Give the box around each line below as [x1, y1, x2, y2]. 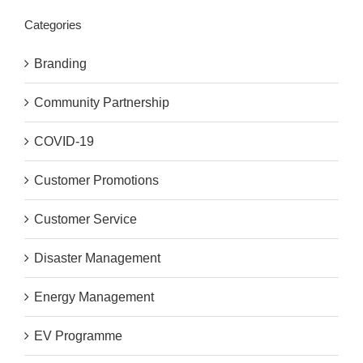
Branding [34, 57, 87, 71]
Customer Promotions [34, 173, 159, 188]
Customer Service [34, 212, 137, 227]
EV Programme [34, 329, 122, 344]
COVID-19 [34, 135, 94, 149]
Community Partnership [34, 96, 169, 110]
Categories [24, 18, 82, 32]
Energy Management [34, 290, 154, 305]
